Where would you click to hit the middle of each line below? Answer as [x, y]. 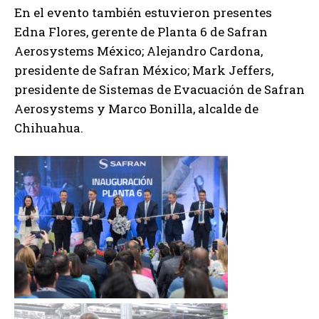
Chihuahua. [49, 127]
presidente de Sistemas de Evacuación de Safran [159, 89]
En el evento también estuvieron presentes [143, 12]
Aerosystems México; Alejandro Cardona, [138, 51]
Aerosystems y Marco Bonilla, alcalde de [136, 108]
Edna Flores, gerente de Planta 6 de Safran [141, 31]
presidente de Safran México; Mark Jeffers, [144, 70]
